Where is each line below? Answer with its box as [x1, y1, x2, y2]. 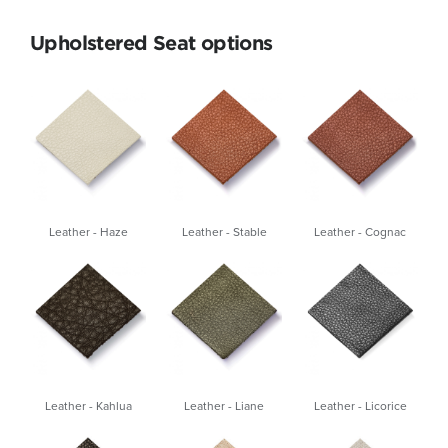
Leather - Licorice [313, 398, 407, 413]
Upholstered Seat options [30, 30, 273, 55]
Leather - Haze [48, 224, 128, 239]
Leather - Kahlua [44, 398, 132, 413]
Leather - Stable [181, 224, 267, 239]
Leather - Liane [184, 398, 264, 413]
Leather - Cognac [314, 224, 406, 239]
